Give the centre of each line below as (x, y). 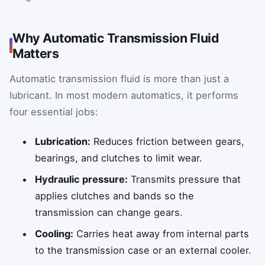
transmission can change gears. (109, 212)
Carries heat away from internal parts (161, 233)
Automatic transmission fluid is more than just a (119, 79)
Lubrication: (63, 141)
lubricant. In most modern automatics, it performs (124, 96)
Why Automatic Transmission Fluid (116, 38)
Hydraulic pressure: (82, 179)
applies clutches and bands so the (115, 195)
